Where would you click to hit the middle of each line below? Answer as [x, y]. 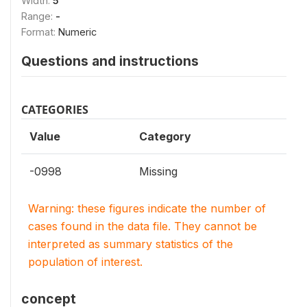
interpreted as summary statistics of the [131, 244]
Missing [158, 171]
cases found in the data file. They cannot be [143, 226]
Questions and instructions [110, 61]
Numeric [77, 32]
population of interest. [85, 262]
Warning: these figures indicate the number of [147, 208]
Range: [38, 16]
